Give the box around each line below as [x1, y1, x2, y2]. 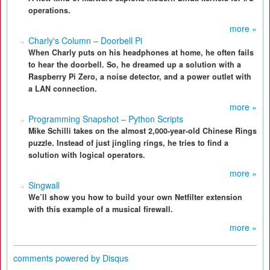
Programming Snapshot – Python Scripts [28, 113, 183, 125]
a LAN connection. [28, 83, 97, 94]
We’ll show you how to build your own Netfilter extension [28, 192, 242, 202]
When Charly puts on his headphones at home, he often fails [28, 47, 254, 58]
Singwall [28, 179, 60, 191]
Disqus [102, 252, 128, 264]
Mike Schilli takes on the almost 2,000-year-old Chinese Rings [28, 125, 257, 136]
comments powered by [13, 252, 102, 264]
